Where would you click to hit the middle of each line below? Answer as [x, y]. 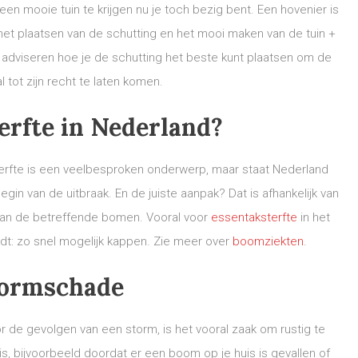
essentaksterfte [254, 217]
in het [314, 217]
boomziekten [268, 241]
